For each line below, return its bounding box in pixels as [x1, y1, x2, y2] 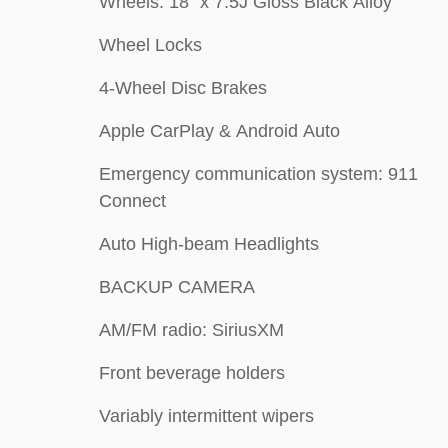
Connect [99, 191, 166, 211]
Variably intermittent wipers [99, 406, 314, 426]
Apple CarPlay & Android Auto [99, 121, 340, 141]
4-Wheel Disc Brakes [99, 78, 267, 98]
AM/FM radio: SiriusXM [99, 320, 284, 340]
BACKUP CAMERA [99, 277, 255, 297]
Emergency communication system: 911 [99, 164, 418, 184]
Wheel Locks [99, 35, 202, 55]
